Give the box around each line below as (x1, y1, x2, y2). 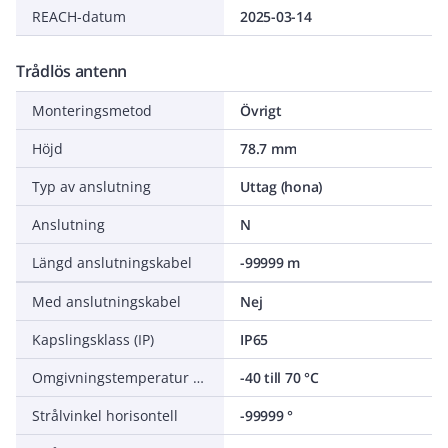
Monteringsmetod (32, 101, 152, 120)
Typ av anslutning (32, 177, 151, 196)
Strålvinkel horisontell (32, 406, 178, 425)
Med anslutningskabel (32, 292, 181, 311)
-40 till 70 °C (240, 368, 319, 387)
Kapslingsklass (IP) (32, 330, 154, 349)
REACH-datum (32, 7, 126, 26)
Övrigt (240, 101, 282, 120)
